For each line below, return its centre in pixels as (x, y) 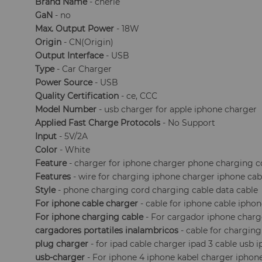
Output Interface (70, 56)
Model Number (66, 109)
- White (74, 150)
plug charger (62, 244)
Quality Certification (77, 96)
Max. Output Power (75, 29)
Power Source (64, 82)
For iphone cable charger (87, 204)
